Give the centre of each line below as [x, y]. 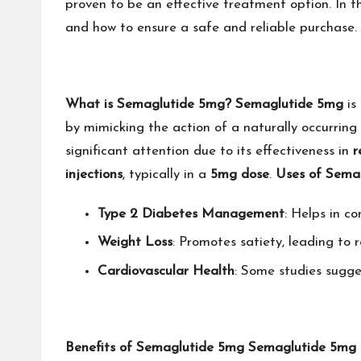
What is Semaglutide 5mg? [148, 104]
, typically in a [166, 174]
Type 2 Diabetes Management [191, 214]
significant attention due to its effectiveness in [209, 151]
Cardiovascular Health [166, 271]
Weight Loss [135, 243]
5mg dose [240, 174]
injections [94, 174]
